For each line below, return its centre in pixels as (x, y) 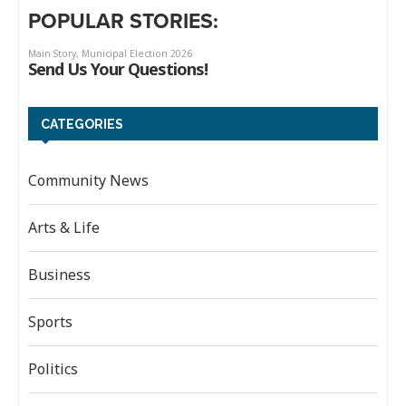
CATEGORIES (82, 124)
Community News (88, 180)
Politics (53, 368)
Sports (50, 321)
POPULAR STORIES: (123, 20)
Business (59, 274)
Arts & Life (64, 227)
